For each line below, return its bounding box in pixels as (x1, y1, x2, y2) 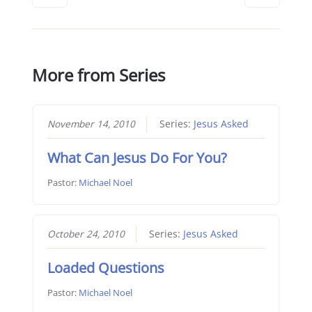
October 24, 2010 (47, 228, 125, 241)
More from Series (32, 63, 166, 87)
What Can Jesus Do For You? (47, 148, 227, 167)
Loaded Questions (47, 258, 164, 278)
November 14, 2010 (47, 117, 135, 130)
